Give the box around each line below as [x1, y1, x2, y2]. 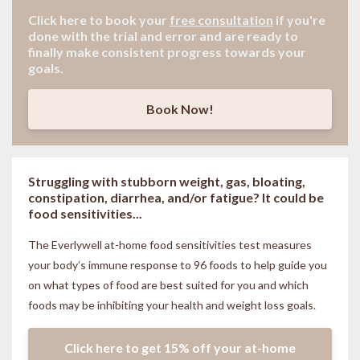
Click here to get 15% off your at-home [64, 339, 296, 355]
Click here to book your [28, 12, 170, 28]
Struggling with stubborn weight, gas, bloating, [28, 173, 305, 189]
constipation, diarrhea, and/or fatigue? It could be [28, 189, 324, 205]
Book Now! [146, 101, 214, 117]
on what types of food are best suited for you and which [28, 277, 309, 292]
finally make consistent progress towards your [28, 44, 306, 60]
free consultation [170, 12, 273, 28]
